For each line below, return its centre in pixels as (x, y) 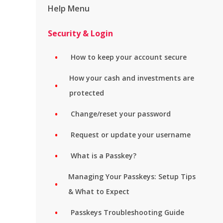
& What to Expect (99, 191)
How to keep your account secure (129, 57)
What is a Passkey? (104, 156)
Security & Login (80, 33)
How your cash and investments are (131, 78)
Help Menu (69, 8)
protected (86, 93)
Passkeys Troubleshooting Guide (127, 212)
